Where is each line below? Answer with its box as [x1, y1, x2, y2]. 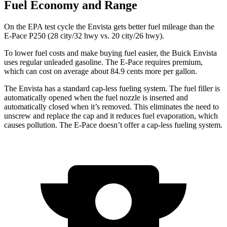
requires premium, [143, 58, 203, 67]
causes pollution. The [4, 121, 74, 130]
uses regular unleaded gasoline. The [4, 58, 120, 67]
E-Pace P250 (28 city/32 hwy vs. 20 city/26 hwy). [4, 31, 164, 41]
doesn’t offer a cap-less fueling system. [97, 121, 222, 130]
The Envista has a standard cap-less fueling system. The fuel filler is [4, 84, 220, 93]
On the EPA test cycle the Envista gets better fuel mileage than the [4, 22, 214, 31]
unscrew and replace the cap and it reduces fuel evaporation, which [4, 111, 218, 121]
